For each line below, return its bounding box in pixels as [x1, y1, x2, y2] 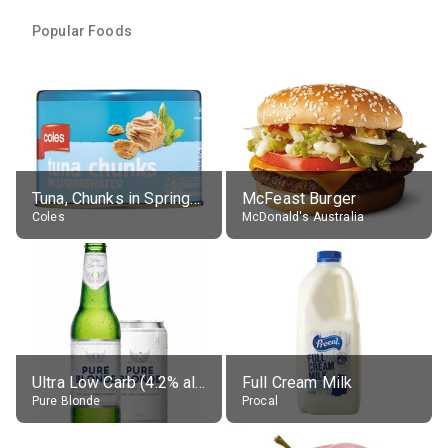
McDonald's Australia [242, 209, 364, 224]
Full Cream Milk [242, 372, 353, 392]
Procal [242, 393, 278, 408]
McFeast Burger [242, 188, 357, 208]
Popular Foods [32, 22, 132, 39]
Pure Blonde [32, 393, 101, 408]
